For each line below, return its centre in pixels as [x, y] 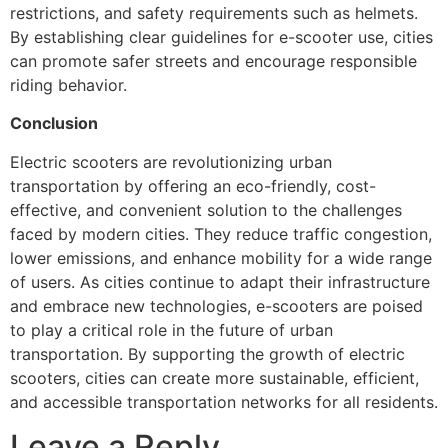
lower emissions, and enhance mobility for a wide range [221, 257]
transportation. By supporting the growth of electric [207, 353]
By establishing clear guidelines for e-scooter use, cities [221, 36]
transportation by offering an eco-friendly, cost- [193, 185]
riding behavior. [68, 84]
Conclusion [54, 123]
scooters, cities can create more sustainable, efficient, [214, 377]
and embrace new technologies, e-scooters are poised [216, 305]
